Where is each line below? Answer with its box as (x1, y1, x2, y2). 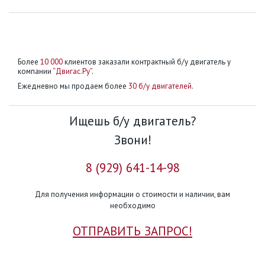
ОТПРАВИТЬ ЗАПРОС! (73, 223, 192, 239)
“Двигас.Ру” (53, 66, 92, 76)
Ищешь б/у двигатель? (69, 113, 196, 129)
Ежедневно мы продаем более (18, 81, 128, 91)
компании (18, 66, 53, 76)
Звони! (114, 132, 151, 148)
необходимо (109, 201, 156, 211)
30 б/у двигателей (128, 81, 192, 91)
